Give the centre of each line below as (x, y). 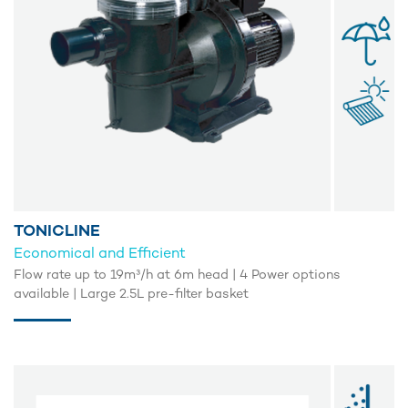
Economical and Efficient (100, 255)
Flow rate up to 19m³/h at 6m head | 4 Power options (177, 275)
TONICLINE (57, 232)
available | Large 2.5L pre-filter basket (131, 295)
